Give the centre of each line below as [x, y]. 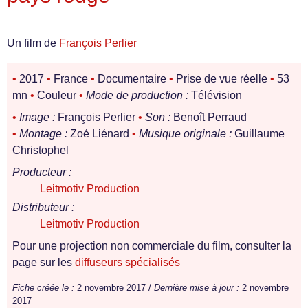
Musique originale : [185, 134]
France [71, 79]
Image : [37, 117]
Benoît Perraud [209, 117]
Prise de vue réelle [222, 79]
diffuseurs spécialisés [128, 262]
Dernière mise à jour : [197, 288]
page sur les [44, 262]
